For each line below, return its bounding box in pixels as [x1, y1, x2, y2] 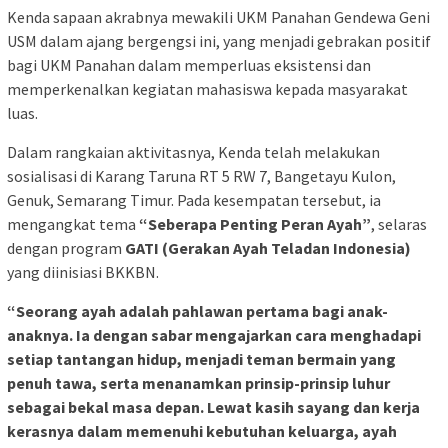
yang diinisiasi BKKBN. [7, 261, 159, 282]
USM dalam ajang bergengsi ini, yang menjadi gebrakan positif [7, 30, 431, 51]
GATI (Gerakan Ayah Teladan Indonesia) [125, 237, 411, 258]
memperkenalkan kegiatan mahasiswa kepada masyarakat [7, 78, 408, 99]
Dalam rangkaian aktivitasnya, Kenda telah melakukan [7, 141, 380, 162]
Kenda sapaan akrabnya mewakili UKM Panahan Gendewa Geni [7, 6, 430, 27]
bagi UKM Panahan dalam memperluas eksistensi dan [7, 54, 371, 75]
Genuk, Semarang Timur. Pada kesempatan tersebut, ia [7, 189, 381, 210]
